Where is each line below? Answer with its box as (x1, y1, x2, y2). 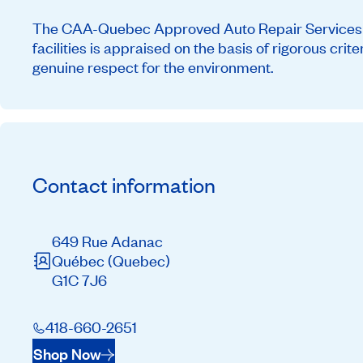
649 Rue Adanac (52, 230, 163, 251)
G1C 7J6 (52, 269, 107, 290)
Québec (52, 250, 108, 271)
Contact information (32, 171, 216, 199)
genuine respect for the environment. (32, 57, 274, 78)
